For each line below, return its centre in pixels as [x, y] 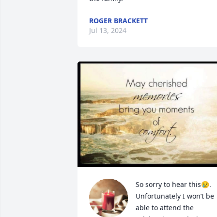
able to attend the [165, 207]
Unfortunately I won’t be [175, 196]
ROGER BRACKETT [118, 21]
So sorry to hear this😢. [173, 184]
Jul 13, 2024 [108, 30]
